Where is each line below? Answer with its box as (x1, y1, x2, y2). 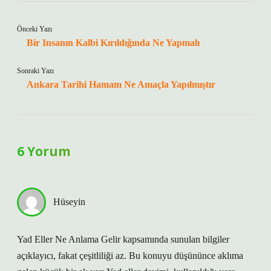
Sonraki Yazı (17, 67, 54, 75)
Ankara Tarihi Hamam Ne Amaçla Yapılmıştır (27, 79, 215, 90)
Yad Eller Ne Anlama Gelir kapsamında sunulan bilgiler (17, 234, 229, 244)
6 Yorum (17, 143, 71, 160)
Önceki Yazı (17, 25, 52, 33)
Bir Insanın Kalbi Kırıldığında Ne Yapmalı (27, 38, 200, 48)
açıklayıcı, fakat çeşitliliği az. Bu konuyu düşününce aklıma (17, 250, 243, 261)
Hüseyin (53, 197, 85, 207)
